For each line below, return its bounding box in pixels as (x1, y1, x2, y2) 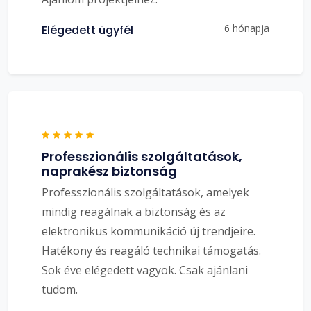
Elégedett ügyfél (42, 22, 133, 38)
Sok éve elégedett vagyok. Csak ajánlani (42, 262, 248, 278)
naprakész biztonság (42, 162, 177, 180)
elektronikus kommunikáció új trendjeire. (42, 223, 255, 239)
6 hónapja (224, 21, 269, 35)
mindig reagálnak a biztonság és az (42, 203, 226, 219)
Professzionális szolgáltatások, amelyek (42, 184, 249, 200)
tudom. (42, 281, 78, 297)
